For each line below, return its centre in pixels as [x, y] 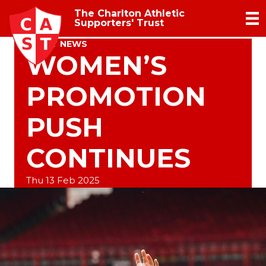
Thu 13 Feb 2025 [63, 180]
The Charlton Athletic [129, 14]
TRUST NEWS [57, 44]
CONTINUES [108, 158]
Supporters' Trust [119, 23]
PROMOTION [116, 96]
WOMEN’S [96, 66]
